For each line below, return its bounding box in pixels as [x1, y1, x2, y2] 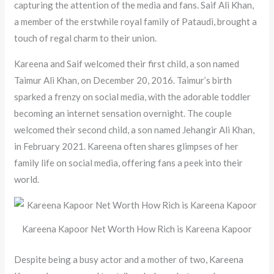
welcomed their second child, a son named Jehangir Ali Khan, [14, 124, 255, 136]
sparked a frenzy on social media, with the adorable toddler [14, 91, 251, 103]
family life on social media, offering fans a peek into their [14, 157, 243, 169]
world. [14, 174, 40, 185]
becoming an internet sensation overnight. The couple [14, 108, 232, 119]
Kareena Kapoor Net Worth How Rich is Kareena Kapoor [22, 223, 252, 235]
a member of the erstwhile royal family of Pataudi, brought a [14, 16, 257, 28]
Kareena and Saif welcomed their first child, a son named [14, 58, 240, 70]
